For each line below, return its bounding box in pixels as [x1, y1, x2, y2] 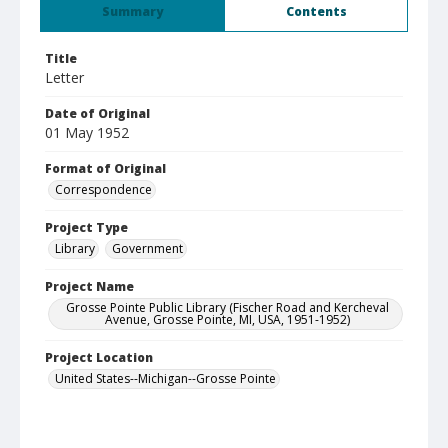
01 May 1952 [45, 123, 129, 142]
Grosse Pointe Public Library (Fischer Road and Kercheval [65, 299, 389, 316]
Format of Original [45, 160, 166, 177]
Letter [45, 68, 84, 87]
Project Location [45, 349, 153, 366]
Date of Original [45, 105, 150, 122]
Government [112, 240, 183, 257]
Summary [102, 3, 163, 20]
